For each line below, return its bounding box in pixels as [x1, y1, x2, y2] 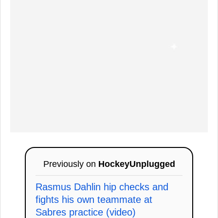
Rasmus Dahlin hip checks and [36, 181, 168, 192]
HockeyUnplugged [98, 159, 175, 169]
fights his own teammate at [36, 194, 152, 205]
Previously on [43, 159, 98, 169]
